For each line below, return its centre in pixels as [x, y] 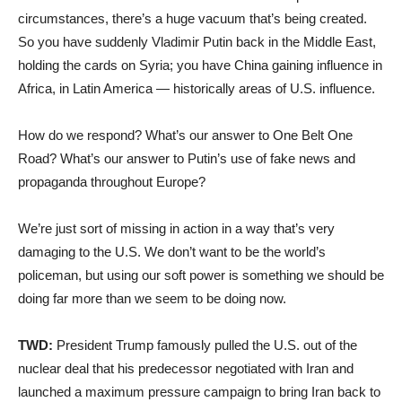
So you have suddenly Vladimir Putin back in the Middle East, [197, 41]
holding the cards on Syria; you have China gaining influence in [200, 65]
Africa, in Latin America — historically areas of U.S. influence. [197, 88]
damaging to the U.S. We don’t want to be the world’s [172, 251]
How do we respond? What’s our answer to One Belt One [185, 135]
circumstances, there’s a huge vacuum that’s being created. [192, 18]
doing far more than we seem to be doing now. [152, 298]
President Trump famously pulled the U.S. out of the [205, 345]
